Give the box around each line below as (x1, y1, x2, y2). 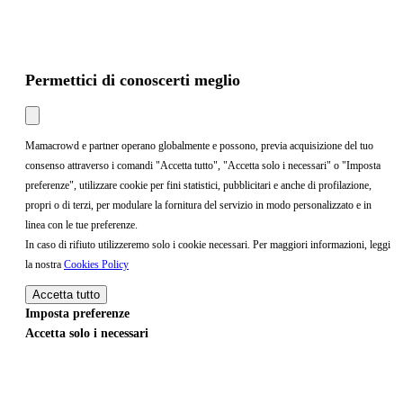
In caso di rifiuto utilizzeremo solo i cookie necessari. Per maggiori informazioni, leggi (25, 238, 390, 251)
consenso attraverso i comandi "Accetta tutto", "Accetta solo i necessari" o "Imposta (25, 159, 381, 172)
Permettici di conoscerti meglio (25, 71, 240, 89)
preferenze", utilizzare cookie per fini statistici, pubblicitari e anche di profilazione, (25, 179, 372, 192)
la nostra (25, 258, 64, 271)
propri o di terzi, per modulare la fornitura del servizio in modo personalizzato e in (25, 199, 372, 211)
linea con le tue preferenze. (25, 219, 138, 231)
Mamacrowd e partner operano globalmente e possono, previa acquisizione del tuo (25, 139, 373, 152)
